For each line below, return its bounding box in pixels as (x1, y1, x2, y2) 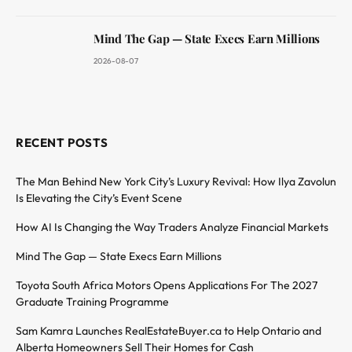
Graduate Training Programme (16, 294, 169, 309)
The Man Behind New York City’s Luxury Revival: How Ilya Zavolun (16, 174, 336, 189)
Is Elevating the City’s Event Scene (16, 190, 182, 205)
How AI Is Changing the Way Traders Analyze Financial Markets (16, 219, 328, 234)
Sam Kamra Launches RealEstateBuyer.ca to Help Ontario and (16, 323, 321, 338)
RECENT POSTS (16, 134, 108, 150)
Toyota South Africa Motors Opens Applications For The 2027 (16, 277, 317, 292)
